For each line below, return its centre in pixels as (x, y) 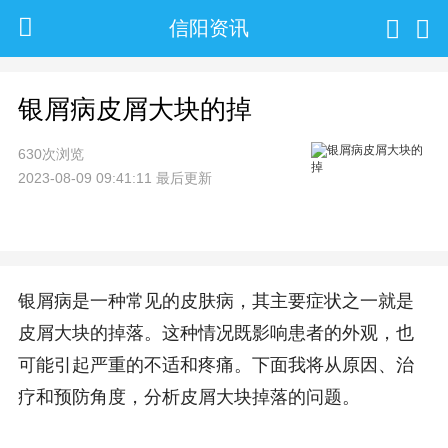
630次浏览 (50, 153)
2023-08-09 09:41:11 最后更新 (114, 177)
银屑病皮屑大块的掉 (134, 108)
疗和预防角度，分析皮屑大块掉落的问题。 (188, 397)
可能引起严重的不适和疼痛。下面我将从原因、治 (215, 365)
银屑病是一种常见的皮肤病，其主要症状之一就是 (215, 301)
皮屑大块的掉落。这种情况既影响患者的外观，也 (215, 333)
